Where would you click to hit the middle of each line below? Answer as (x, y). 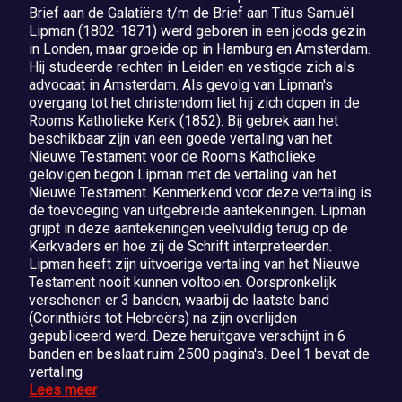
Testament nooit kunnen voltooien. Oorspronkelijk (183, 282)
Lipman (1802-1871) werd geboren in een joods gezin (197, 31)
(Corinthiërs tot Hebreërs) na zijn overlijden (163, 318)
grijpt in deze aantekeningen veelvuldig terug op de (188, 228)
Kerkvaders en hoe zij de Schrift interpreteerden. (180, 246)
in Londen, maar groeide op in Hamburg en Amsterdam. (200, 48)
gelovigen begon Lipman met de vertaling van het (183, 174)
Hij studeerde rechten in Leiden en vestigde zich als (192, 66)
